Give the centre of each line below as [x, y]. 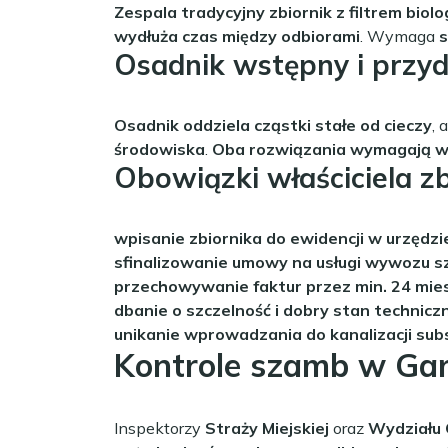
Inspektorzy [159, 427]
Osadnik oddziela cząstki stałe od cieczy [273, 124]
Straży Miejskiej [267, 427]
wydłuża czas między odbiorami [237, 35]
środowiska [159, 148]
